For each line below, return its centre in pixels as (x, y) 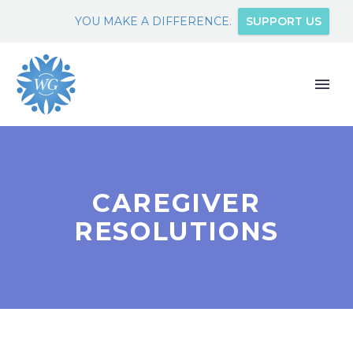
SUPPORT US (284, 21)
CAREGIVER (176, 203)
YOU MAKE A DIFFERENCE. (153, 21)
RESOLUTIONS (176, 231)
